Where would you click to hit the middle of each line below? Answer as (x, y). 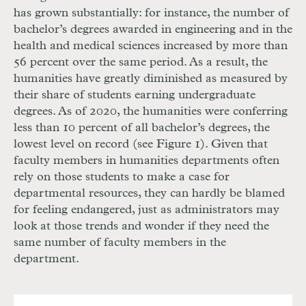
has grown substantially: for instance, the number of (151, 13)
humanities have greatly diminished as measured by (151, 79)
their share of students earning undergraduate (135, 95)
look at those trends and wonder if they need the (141, 226)
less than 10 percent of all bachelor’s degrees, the (142, 128)
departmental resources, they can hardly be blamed (149, 194)
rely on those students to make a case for (122, 177)
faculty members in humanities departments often (147, 161)
